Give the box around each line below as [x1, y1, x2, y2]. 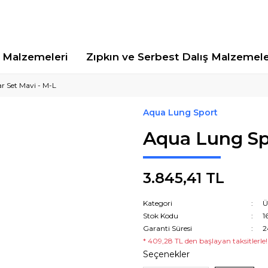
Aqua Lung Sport [143, 107, 218, 118]
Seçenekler [143, 249, 190, 260]
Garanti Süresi [143, 224, 192, 233]
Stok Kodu [143, 211, 178, 220]
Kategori [143, 199, 172, 208]
